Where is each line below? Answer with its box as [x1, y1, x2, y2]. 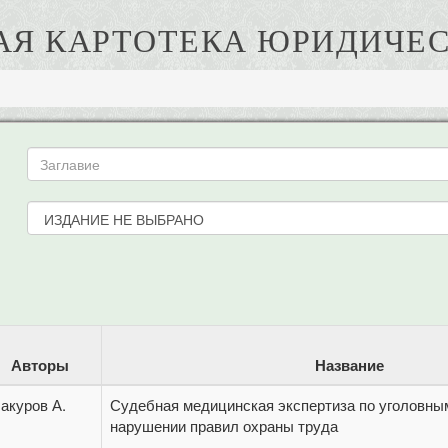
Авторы [11, 354, 69, 376]
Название [314, 354, 384, 376]
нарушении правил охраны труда [110, 415, 338, 436]
